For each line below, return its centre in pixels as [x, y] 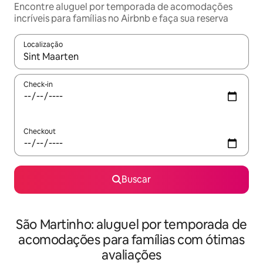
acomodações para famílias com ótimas [131, 240]
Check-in [38, 85]
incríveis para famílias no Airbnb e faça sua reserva [121, 18]
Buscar [136, 179]
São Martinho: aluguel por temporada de [131, 225]
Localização [43, 45]
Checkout [40, 131]
